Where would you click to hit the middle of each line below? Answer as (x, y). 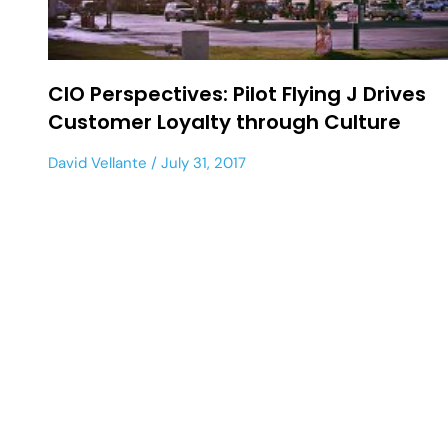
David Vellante (97, 162)
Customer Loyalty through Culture (224, 121)
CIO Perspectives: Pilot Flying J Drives (237, 93)
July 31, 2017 (201, 162)
